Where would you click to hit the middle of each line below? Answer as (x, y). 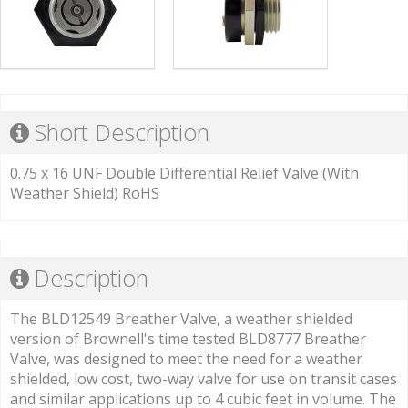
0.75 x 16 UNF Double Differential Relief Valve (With (184, 173)
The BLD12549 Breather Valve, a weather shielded (181, 319)
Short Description (122, 133)
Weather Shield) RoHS (85, 194)
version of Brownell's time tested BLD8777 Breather (188, 339)
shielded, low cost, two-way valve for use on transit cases (204, 379)
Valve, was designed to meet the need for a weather (186, 359)
